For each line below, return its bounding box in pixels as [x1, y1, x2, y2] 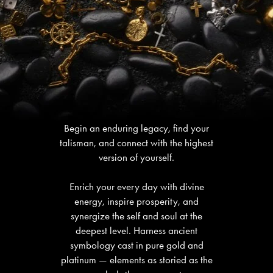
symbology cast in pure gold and [69, 239, 204, 251]
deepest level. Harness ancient [76, 224, 197, 236]
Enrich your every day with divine [69, 180, 204, 193]
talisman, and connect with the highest [60, 136, 213, 149]
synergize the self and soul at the [71, 210, 202, 222]
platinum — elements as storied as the [60, 253, 213, 266]
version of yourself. [99, 151, 174, 163]
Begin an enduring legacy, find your [64, 122, 209, 134]
